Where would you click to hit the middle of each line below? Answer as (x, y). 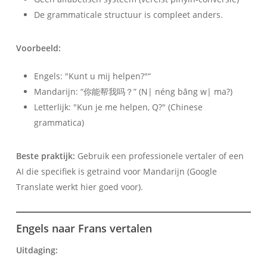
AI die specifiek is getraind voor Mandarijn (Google (116, 171)
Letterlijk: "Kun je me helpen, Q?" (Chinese (118, 107)
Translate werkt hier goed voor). (79, 187)
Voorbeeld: (38, 48)
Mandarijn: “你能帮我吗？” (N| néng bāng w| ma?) (133, 91)
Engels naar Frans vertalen (84, 228)
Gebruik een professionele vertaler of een (159, 156)
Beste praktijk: (45, 156)
